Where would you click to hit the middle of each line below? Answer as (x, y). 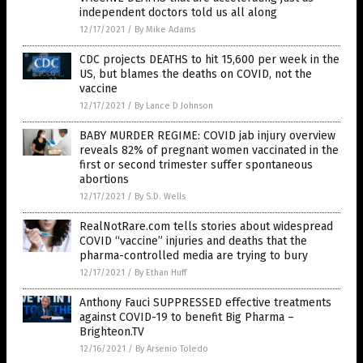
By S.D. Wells (160, 196)
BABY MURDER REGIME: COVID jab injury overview (207, 135)
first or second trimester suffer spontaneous (196, 164)
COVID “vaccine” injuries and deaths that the (193, 241)
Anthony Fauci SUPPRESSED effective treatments (205, 302)
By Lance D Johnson (174, 105)
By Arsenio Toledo (172, 348)
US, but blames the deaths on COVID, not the (196, 74)
